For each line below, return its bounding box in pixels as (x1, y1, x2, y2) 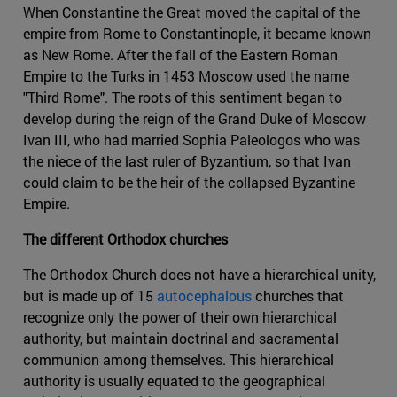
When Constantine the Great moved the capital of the (23, 2, 360, 21)
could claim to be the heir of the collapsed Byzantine (23, 172, 355, 191)
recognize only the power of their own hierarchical (23, 307, 337, 326)
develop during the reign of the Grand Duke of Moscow (23, 108, 366, 128)
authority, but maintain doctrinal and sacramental (23, 328, 339, 347)
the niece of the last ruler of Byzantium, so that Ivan (23, 151, 351, 170)
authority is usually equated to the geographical (23, 370, 325, 390)
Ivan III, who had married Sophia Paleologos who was (23, 129, 360, 149)
